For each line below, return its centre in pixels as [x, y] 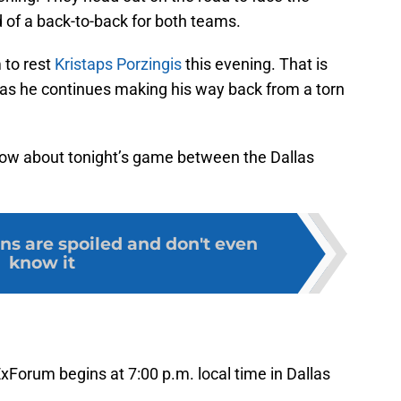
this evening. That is [255, 64]
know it [42, 263]
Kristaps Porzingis [118, 64]
